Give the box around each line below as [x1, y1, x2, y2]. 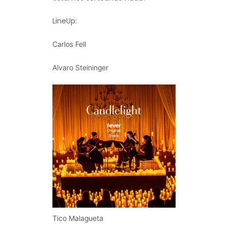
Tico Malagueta [52, 213, 105, 222]
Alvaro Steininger [52, 63, 108, 72]
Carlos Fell [52, 39, 88, 48]
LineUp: [52, 15, 77, 26]
